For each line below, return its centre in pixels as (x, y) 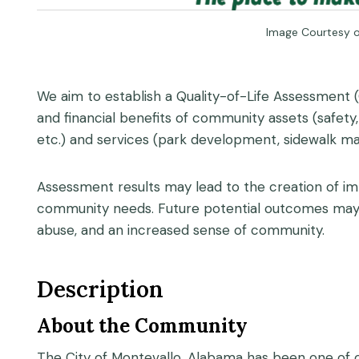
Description (100, 290)
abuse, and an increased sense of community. (181, 230)
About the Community (142, 326)
